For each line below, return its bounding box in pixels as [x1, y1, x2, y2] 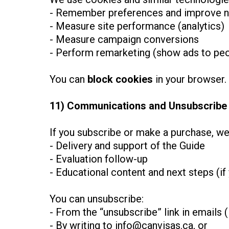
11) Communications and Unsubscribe [50, 100, 227, 112]
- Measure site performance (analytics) [50, 20, 224, 33]
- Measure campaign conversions [50, 33, 199, 46]
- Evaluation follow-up [50, 153, 148, 166]
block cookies [87, 73, 153, 86]
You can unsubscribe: [50, 193, 144, 205]
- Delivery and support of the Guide [50, 140, 205, 152]
